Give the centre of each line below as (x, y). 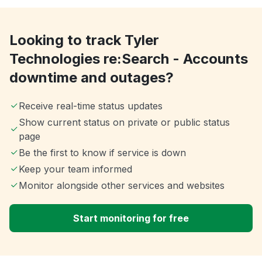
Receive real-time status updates (91, 106)
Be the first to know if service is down (102, 153)
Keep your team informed (75, 169)
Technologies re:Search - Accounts (129, 59)
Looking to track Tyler (84, 40)
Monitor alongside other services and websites (122, 186)
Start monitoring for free (131, 218)
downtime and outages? (92, 78)
